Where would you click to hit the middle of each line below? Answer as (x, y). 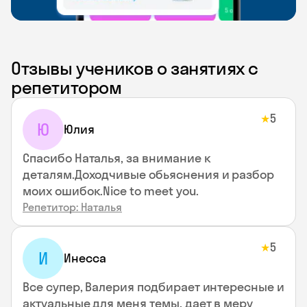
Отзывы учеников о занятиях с (135, 68)
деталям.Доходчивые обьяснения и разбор (149, 174)
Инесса (85, 258)
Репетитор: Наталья (72, 207)
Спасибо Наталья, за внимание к (117, 158)
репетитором (66, 87)
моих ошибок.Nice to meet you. (111, 191)
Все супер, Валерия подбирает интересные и (153, 287)
